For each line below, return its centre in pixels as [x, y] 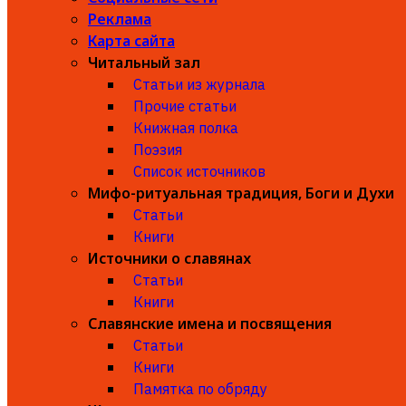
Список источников [199, 171]
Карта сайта [131, 41]
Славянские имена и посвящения [210, 324]
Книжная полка [186, 128]
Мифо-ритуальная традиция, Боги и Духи [241, 193]
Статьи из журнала [199, 84]
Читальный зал [144, 63]
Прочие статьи [185, 106]
